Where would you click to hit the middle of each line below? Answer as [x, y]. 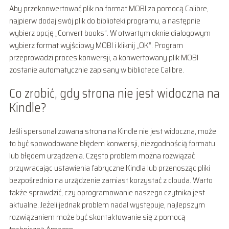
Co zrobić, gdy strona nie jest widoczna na [114, 93]
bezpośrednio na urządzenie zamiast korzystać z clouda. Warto [111, 180]
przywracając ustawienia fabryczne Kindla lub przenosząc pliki [109, 168]
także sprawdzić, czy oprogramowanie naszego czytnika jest [107, 192]
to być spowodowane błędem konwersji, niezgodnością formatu [112, 143]
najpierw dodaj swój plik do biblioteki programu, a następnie [105, 20]
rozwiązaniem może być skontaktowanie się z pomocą [97, 217]
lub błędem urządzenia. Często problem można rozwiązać [102, 155]
